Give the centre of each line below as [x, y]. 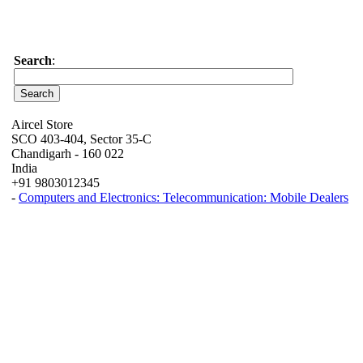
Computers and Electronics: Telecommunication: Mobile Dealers [184, 197]
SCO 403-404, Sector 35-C [81, 139]
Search [33, 60]
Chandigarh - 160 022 [68, 154]
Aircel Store [42, 124]
